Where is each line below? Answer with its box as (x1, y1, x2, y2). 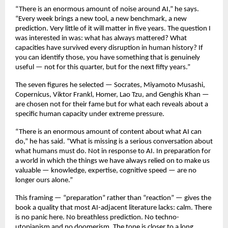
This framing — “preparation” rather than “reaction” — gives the (15, 194, 211, 203)
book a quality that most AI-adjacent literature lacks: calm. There (15, 204, 212, 212)
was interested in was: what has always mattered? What (15, 35, 187, 43)
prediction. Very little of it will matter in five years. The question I (15, 25, 211, 33)
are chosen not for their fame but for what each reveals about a (15, 101, 208, 109)
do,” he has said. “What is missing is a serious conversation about (15, 138, 213, 146)
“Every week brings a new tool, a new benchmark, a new (15, 15, 187, 23)
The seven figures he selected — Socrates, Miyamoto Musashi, (15, 81, 205, 90)
